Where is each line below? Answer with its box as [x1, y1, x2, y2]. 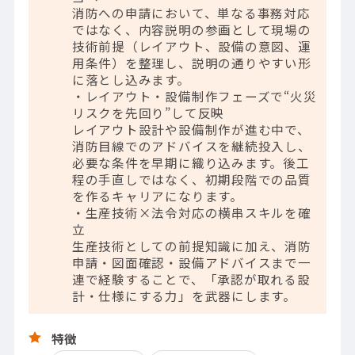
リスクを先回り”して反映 [71, 104, 225, 122]
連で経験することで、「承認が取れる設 [71, 270, 311, 288]
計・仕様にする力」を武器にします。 [71, 287, 297, 305]
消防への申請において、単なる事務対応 [71, 4, 311, 22]
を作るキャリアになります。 [71, 187, 243, 205]
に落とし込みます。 [71, 71, 190, 89]
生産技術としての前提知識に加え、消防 [71, 237, 311, 255]
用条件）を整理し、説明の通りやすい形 [71, 54, 311, 72]
